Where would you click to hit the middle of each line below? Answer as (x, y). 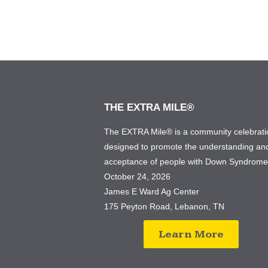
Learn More (191, 234)
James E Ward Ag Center (152, 191)
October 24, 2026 (139, 176)
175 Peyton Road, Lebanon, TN (165, 206)
